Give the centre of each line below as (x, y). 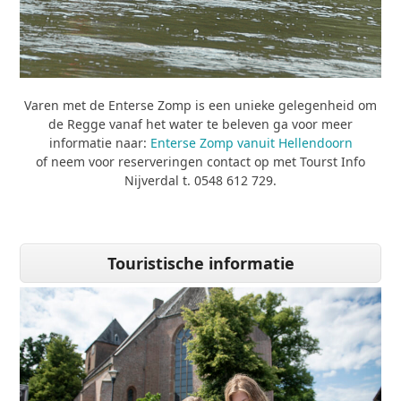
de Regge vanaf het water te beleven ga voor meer (200, 124)
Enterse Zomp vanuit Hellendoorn (249, 142)
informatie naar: (98, 142)
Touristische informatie (200, 263)
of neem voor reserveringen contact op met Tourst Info (200, 161)
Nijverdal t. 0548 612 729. (200, 180)
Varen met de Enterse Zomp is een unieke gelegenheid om (200, 105)
